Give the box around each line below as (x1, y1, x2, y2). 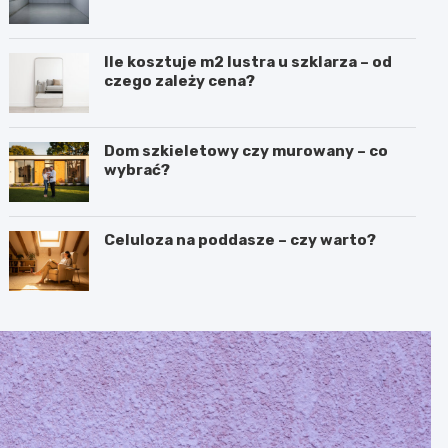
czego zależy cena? (104, 71, 256, 90)
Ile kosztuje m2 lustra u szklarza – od (104, 52, 393, 71)
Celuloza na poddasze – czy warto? (104, 230, 377, 249)
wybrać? (104, 160, 171, 179)
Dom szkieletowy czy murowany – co (104, 141, 389, 160)
